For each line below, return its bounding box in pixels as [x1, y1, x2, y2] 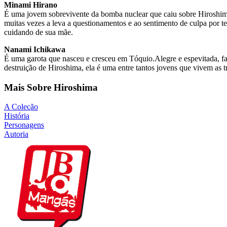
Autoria [4, 130, 28, 139]
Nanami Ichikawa [4, 45, 65, 54]
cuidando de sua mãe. [4, 27, 73, 36]
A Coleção [4, 102, 38, 111]
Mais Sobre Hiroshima [4, 82, 98, 93]
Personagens [4, 121, 44, 130]
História [4, 111, 29, 121]
